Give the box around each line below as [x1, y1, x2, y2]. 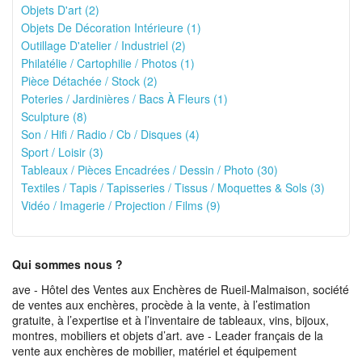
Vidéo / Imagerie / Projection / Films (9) [21, 197, 221, 213]
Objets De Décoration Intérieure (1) [21, 19, 201, 36]
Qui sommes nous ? [12, 256, 123, 272]
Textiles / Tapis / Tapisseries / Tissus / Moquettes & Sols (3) [21, 179, 325, 196]
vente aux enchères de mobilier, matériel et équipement [12, 343, 297, 359]
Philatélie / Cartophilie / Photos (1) [21, 55, 195, 71]
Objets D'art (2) [21, 2, 99, 18]
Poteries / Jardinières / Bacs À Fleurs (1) [21, 90, 228, 107]
